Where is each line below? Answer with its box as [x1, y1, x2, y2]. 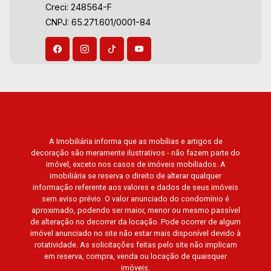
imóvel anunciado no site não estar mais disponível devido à [30, 229, 241, 238]
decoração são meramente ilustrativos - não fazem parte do [31, 148, 240, 157]
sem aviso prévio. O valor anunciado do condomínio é [42, 194, 229, 203]
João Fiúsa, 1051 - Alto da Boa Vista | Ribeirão [33, 18, 230, 30]
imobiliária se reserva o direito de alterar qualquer [50, 171, 221, 180]
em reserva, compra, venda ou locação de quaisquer [44, 252, 227, 261]
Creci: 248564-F [45, 2, 113, 12]
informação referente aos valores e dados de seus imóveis [33, 183, 238, 192]
